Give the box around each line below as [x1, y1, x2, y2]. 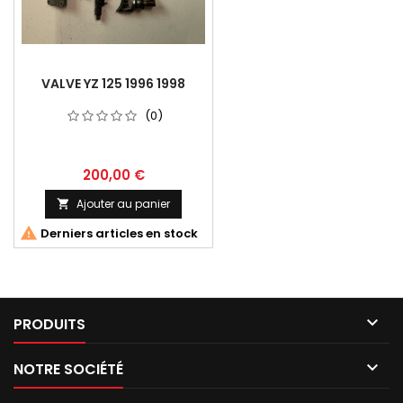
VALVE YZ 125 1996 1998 [41, 75, 185, 94]
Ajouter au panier [76, 196, 170, 212]
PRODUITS [13, 314, 85, 336]
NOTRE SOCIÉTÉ [13, 359, 123, 381]
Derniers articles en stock [38, 225, 198, 243]
